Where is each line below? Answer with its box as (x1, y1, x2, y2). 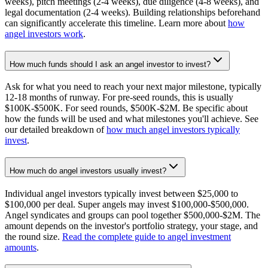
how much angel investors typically (106, 124, 240, 135)
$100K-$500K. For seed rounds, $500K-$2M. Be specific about (5, 103, 248, 114)
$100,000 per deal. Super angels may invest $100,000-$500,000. (5, 199, 249, 209)
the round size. (5, 231, 62, 242)
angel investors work (5, 28, 83, 39)
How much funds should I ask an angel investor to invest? (10, 59, 211, 69)
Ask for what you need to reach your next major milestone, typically (5, 81, 261, 92)
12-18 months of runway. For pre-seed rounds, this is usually (5, 92, 233, 103)
